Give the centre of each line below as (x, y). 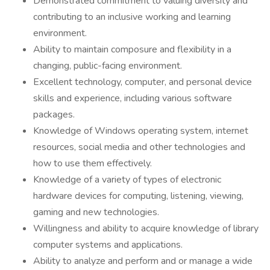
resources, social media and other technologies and (139, 147)
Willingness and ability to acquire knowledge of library (146, 228)
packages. (54, 115)
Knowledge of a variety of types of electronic (127, 180)
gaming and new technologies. (96, 212)
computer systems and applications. (108, 245)
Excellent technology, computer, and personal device (143, 82)
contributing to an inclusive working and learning (132, 17)
